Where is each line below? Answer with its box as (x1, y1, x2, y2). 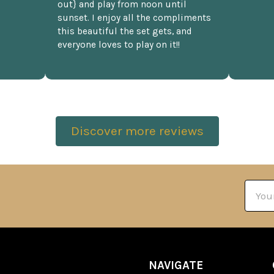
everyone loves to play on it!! (57, 39, 180, 51)
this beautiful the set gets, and (57, 26, 192, 37)
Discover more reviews (70, 123, 204, 138)
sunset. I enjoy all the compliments (57, 12, 211, 24)
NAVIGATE (149, 258, 204, 272)
